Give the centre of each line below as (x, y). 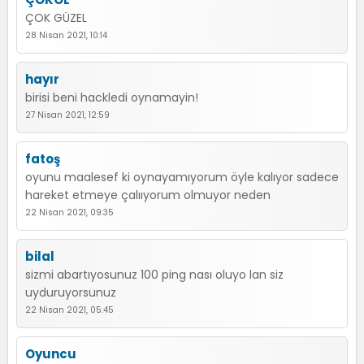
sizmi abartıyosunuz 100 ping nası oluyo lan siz (154, 275)
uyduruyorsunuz (71, 292)
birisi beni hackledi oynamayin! (112, 97)
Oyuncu (51, 354)
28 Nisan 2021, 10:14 (66, 35)
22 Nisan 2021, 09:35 (69, 212)
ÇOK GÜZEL (56, 18)
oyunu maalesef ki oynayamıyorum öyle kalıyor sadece (182, 177)
